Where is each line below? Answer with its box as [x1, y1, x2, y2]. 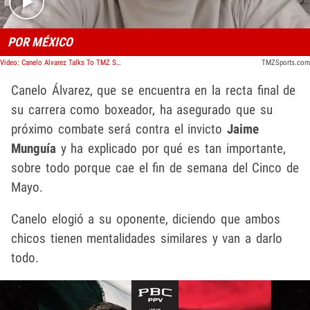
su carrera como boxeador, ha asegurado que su [11, 102, 273, 118]
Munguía [11, 140, 56, 157]
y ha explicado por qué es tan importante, [56, 140, 286, 157]
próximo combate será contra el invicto [11, 121, 228, 138]
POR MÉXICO [7, 35, 73, 50]
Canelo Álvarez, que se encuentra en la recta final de [11, 82, 296, 99]
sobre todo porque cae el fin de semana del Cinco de [11, 160, 299, 176]
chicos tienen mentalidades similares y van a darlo [11, 230, 282, 247]
